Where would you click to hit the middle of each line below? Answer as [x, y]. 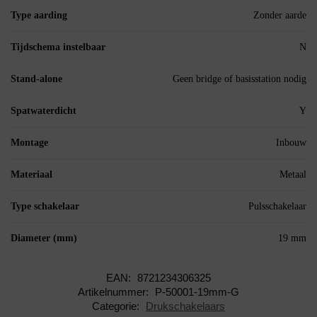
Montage [29, 143]
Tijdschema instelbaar [58, 47]
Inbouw [291, 143]
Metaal [293, 175]
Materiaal [31, 175]
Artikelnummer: [115, 292]
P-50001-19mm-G [197, 292]
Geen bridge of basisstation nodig [240, 79]
